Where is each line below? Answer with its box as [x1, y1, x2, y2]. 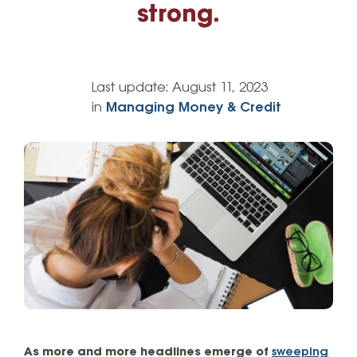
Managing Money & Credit [106, 100, 281, 116]
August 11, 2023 [172, 80, 268, 96]
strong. [137, 2, 220, 28]
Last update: [92, 80, 172, 96]
